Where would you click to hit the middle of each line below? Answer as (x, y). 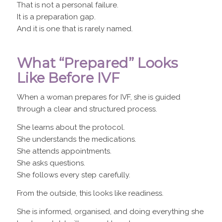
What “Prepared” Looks (97, 63)
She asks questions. (51, 163)
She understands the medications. (76, 139)
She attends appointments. (64, 151)
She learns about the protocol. (71, 127)
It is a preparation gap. (56, 17)
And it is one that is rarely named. (75, 28)
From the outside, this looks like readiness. (90, 193)
